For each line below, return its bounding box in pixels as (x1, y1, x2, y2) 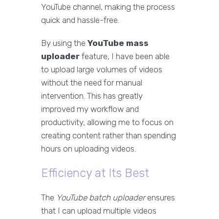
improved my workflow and (41, 104, 139, 114)
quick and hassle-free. (41, 15, 119, 25)
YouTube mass (88, 38, 149, 48)
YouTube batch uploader (56, 193, 145, 203)
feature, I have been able (80, 51, 170, 62)
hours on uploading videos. (41, 144, 136, 154)
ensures (145, 193, 175, 203)
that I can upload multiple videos (41, 206, 156, 216)
